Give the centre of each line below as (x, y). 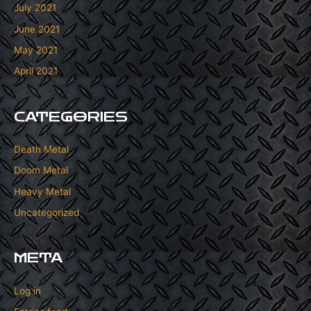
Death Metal (41, 149)
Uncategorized (47, 213)
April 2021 (36, 71)
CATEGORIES (71, 117)
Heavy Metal (42, 191)
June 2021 (37, 29)
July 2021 (35, 8)
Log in (27, 291)
